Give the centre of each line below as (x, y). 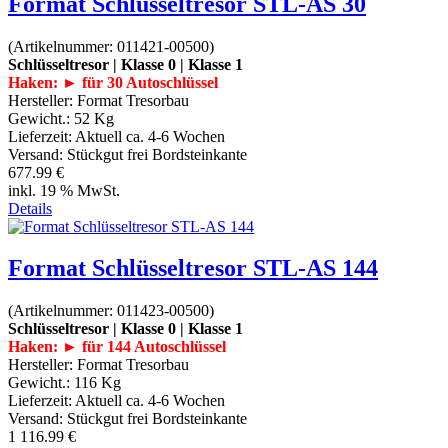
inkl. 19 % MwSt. (64, 190)
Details (30, 208)
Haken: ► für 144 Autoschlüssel (117, 347)
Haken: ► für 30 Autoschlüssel (113, 82)
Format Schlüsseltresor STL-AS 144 (193, 268)
